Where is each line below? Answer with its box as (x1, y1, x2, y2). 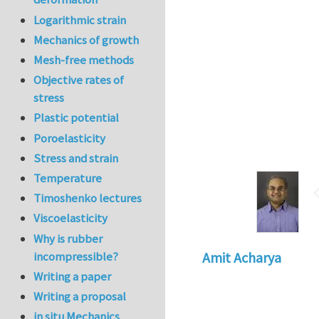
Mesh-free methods (33, 52, 135, 68)
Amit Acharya (202, 249, 281, 267)
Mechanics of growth (33, 31, 140, 48)
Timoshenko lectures (33, 190, 142, 206)
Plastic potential (33, 110, 120, 126)
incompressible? (33, 248, 119, 264)
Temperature (33, 169, 103, 186)
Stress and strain (33, 150, 119, 166)
